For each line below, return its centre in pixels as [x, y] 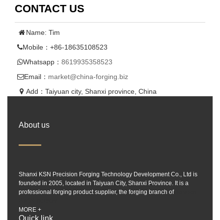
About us [34, 125]
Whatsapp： [42, 62]
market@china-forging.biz [88, 77]
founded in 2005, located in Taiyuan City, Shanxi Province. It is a [104, 183]
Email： [36, 77]
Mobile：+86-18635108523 [65, 47]
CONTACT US [50, 9]
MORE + [30, 210]
